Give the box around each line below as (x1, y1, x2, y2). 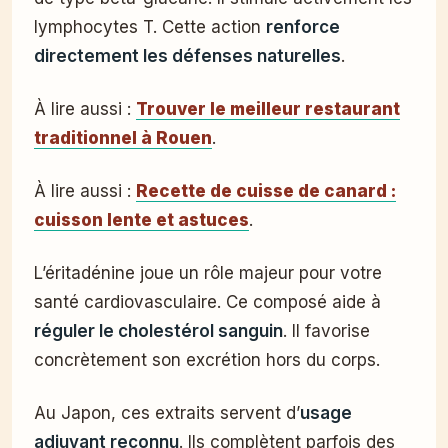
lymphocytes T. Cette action (34, 16, 266, 37)
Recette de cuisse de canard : (136, 180, 396, 201)
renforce (266, 16, 340, 37)
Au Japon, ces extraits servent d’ (34, 402, 300, 423)
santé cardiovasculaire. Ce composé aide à (34, 291, 381, 312)
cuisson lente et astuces (34, 209, 249, 230)
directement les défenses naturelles (34, 45, 341, 66)
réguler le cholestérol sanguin (34, 320, 283, 341)
